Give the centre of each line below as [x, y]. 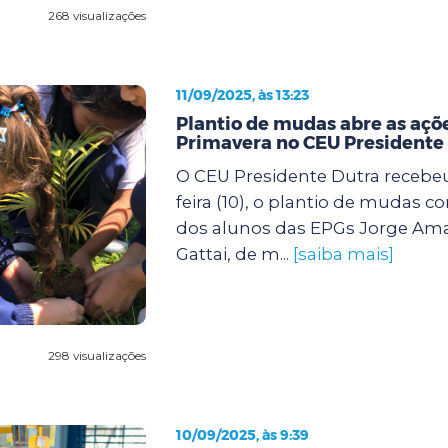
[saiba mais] [343, 253]
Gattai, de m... [234, 253]
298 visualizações [96, 355]
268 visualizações [96, 15]
